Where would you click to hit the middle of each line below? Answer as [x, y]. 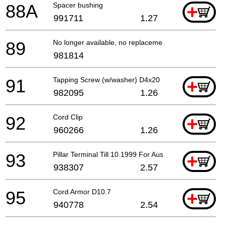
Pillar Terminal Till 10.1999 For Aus [108, 154]
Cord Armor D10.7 [82, 191]
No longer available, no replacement [111, 42]
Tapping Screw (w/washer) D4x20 [106, 79]
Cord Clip [68, 117]
